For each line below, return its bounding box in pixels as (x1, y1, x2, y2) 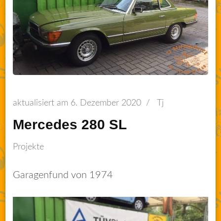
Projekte (13, 142, 44, 151)
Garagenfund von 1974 (13, 170, 113, 181)
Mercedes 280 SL (13, 117, 127, 133)
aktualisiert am (13, 99, 71, 108)
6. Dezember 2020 (71, 99, 142, 108)
